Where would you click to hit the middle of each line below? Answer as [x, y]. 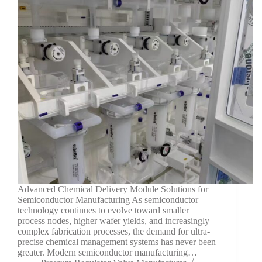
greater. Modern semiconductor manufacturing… [107, 252]
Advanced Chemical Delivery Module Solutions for [113, 189]
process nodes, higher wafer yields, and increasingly [113, 220]
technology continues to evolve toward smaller [103, 210]
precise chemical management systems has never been [117, 242]
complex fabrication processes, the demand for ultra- [114, 231]
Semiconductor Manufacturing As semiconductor [108, 199]
